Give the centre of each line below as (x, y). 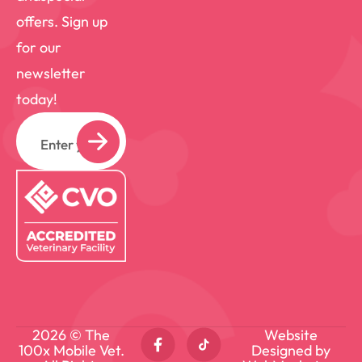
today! (37, 99)
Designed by (291, 350)
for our (39, 47)
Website (291, 335)
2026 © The (71, 335)
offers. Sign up (62, 21)
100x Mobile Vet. (71, 350)
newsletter (51, 73)
